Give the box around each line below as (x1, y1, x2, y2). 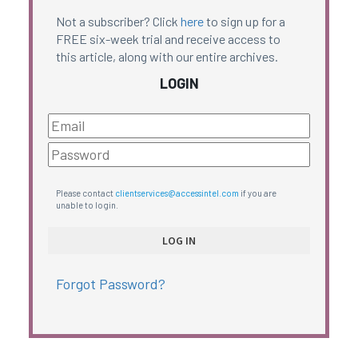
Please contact (55, 188, 115, 199)
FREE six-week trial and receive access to (55, 31, 280, 47)
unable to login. (55, 200, 118, 211)
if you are (238, 188, 276, 199)
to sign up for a (203, 14, 285, 30)
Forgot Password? (55, 274, 165, 292)
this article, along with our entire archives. (55, 49, 278, 65)
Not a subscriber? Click (55, 14, 181, 30)
